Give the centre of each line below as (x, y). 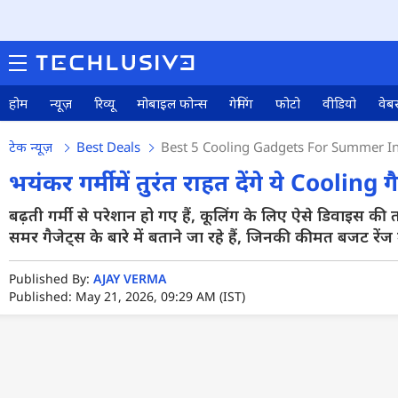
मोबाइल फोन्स (172, 103)
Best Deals (108, 147)
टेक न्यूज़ (32, 147)
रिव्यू (104, 103)
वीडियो (339, 103)
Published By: (51, 279)
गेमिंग (241, 103)
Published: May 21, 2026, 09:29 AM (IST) (127, 296)
